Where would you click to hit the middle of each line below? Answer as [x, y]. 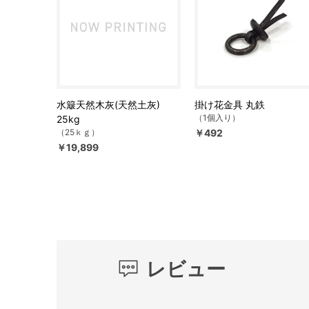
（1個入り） [217, 118]
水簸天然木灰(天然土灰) [108, 104]
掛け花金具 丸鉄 [230, 104]
